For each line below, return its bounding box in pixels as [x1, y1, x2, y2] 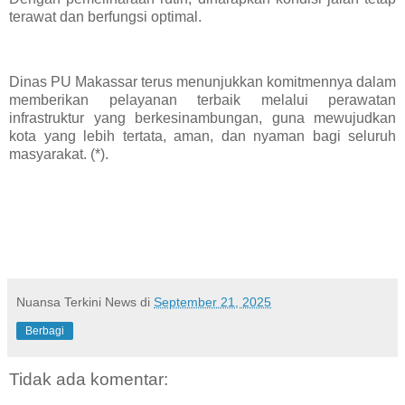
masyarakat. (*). [9, 146, 108, 162]
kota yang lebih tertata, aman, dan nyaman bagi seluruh [9, 127, 396, 144]
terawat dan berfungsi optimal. [9, 9, 202, 25]
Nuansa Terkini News [16, 295, 137, 310]
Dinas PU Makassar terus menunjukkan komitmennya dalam [9, 73, 396, 89]
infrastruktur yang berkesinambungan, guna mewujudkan [9, 109, 396, 126]
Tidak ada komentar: [9, 370, 168, 390]
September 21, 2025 [154, 295, 271, 310]
